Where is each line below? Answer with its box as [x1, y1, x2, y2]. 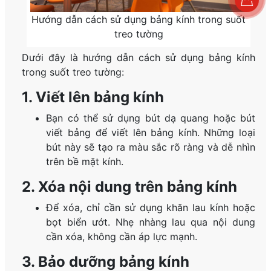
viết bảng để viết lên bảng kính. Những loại [46, 126, 255, 139]
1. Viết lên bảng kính [22, 88, 165, 106]
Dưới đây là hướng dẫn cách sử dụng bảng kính [22, 51, 255, 64]
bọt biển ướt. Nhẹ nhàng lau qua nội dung [46, 216, 255, 229]
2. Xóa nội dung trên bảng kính [22, 178, 238, 196]
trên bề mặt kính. [46, 155, 124, 168]
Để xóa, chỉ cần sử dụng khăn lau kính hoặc [46, 201, 255, 214]
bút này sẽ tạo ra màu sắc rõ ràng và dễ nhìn [46, 141, 255, 154]
